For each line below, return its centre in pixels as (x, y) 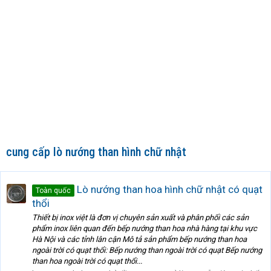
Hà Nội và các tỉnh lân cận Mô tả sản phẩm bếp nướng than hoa (139, 240)
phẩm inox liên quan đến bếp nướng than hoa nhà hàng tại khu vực (145, 229)
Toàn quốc (53, 190)
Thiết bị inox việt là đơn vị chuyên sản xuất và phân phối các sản (140, 218)
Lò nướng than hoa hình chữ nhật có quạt (168, 189)
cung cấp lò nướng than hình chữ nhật (96, 152)
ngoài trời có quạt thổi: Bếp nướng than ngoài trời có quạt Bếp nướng (147, 250)
